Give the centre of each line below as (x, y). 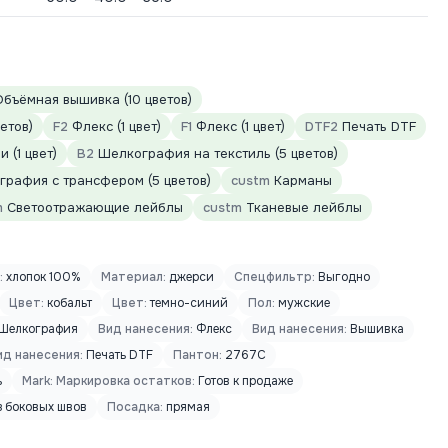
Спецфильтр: (274, 277)
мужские (302, 303)
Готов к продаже (244, 381)
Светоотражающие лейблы (93, 207)
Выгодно (342, 277)
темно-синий (187, 303)
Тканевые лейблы (302, 207)
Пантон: (197, 355)
